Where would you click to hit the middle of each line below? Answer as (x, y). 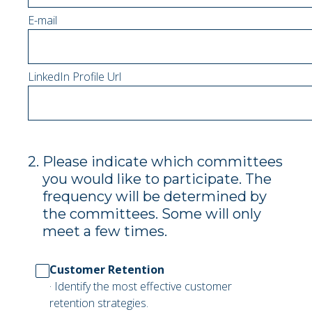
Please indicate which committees (163, 162)
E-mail (42, 20)
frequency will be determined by (155, 196)
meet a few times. (105, 231)
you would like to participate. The (157, 179)
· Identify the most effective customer (141, 286)
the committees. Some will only (152, 214)
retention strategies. (99, 303)
